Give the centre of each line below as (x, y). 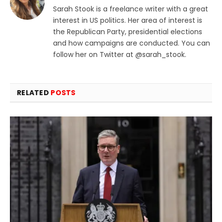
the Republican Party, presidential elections (128, 32)
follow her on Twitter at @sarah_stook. (120, 55)
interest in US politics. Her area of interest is (128, 21)
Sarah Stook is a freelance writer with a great (131, 9)
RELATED (34, 93)
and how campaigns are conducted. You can (132, 43)
